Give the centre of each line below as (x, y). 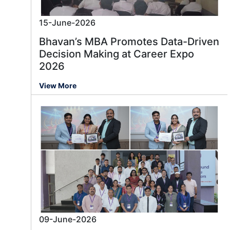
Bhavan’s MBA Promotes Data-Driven (129, 42)
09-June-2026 (68, 219)
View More (58, 86)
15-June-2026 (67, 23)
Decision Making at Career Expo (117, 54)
